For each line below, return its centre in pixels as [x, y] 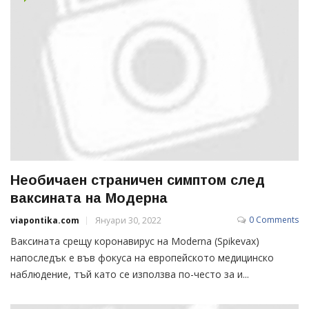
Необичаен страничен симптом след [138, 180]
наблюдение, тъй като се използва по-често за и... [130, 274]
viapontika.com [45, 220]
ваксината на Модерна [89, 198]
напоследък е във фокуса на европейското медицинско [142, 257]
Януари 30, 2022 [128, 220]
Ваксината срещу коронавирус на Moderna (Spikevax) [135, 241]
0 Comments [274, 219]
